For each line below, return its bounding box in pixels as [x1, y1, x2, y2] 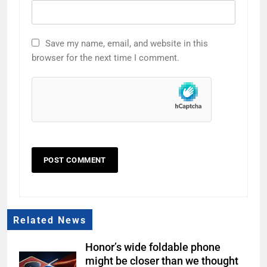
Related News [13, 215, 86, 226]
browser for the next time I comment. [32, 52, 179, 63]
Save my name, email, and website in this [45, 38, 208, 49]
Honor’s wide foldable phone [85, 241, 221, 253]
